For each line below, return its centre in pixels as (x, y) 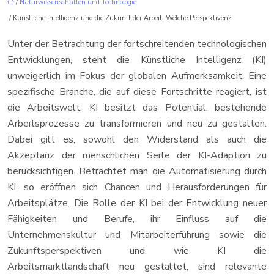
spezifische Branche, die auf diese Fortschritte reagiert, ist (137, 92)
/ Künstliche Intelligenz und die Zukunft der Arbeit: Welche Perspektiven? (119, 18)
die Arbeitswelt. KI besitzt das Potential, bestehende (137, 108)
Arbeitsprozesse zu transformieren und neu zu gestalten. (137, 124)
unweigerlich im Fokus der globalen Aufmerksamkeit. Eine (137, 76)
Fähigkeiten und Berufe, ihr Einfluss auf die (137, 219)
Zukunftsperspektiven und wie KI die (137, 251)
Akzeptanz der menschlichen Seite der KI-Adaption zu (137, 155)
